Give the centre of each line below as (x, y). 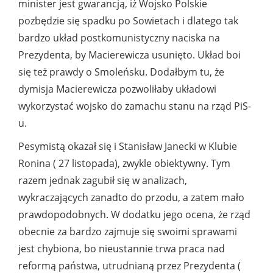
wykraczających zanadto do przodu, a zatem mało (131, 198)
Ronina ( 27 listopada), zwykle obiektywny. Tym (124, 164)
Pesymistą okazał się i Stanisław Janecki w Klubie (128, 147)
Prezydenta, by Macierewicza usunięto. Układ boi (129, 55)
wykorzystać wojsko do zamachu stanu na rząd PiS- (135, 106)
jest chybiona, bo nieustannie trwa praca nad (122, 249)
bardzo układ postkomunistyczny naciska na (119, 38)
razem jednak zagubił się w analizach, (103, 181)
